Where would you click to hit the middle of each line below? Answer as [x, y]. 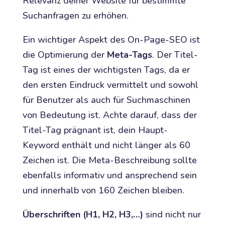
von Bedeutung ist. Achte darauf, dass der [109, 115]
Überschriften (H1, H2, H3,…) [83, 214]
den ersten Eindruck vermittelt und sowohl [110, 85]
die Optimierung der [65, 54]
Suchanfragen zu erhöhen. [75, 15]
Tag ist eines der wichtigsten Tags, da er [106, 70]
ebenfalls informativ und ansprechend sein [109, 175]
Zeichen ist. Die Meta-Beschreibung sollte [109, 160]
